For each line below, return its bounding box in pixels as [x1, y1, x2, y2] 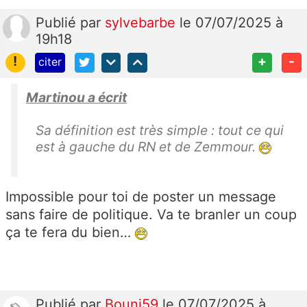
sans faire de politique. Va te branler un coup [5, 206, 297, 223]
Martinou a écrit [26, 89, 127, 106]
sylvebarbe [105, 14, 180, 32]
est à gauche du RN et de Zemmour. [36, 138, 259, 156]
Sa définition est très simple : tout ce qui [36, 122, 284, 139]
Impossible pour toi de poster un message [5, 188, 276, 206]
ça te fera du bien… [5, 224, 135, 241]
